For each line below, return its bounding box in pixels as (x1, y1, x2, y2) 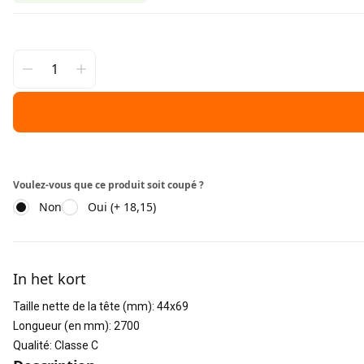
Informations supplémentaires (12, 241, 201, 259)
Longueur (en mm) (13, 319, 109, 332)
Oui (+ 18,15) (88, 199, 156, 214)
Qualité (13, 339, 50, 352)
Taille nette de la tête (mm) (13, 300, 152, 313)
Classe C (54, 339, 98, 352)
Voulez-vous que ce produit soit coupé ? (13, 178, 204, 192)
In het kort (13, 269, 86, 288)
